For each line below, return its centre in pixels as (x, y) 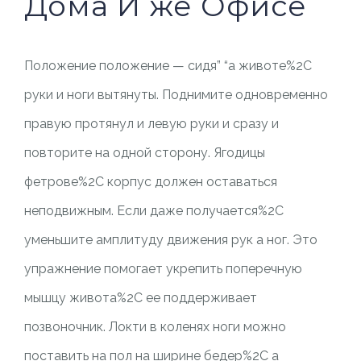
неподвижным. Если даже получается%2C (154, 211)
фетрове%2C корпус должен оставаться (150, 182)
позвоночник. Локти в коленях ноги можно (155, 327)
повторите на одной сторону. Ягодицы (144, 153)
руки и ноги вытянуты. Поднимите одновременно (176, 95)
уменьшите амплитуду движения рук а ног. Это (170, 240)
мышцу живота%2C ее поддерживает (140, 298)
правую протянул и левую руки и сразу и (151, 124)
